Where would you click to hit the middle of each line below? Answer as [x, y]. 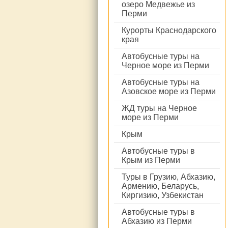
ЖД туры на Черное [159, 108]
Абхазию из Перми [157, 221]
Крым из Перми [151, 160]
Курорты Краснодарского [169, 30]
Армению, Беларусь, [160, 186]
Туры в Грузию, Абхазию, [168, 177]
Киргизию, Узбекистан [163, 195]
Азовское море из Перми [169, 91]
